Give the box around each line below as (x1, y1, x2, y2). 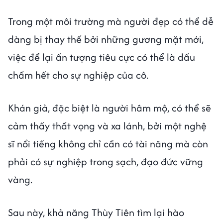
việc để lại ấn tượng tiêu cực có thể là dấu (8, 49, 195, 64)
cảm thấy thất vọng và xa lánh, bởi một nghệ (8, 118, 207, 133)
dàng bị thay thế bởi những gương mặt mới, (8, 31, 204, 46)
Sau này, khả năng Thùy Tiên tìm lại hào (8, 205, 184, 220)
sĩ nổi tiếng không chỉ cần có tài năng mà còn (8, 136, 208, 151)
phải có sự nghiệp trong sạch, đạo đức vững (8, 154, 203, 169)
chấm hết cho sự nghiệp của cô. (8, 67, 151, 82)
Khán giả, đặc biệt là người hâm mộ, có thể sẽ (8, 100, 211, 115)
